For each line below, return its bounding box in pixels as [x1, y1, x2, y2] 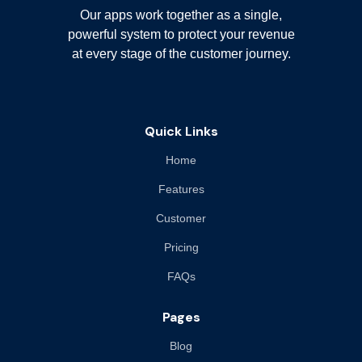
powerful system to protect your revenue [67, 27, 295, 41]
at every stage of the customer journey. [71, 46, 291, 61]
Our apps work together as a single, [80, 7, 282, 22]
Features [158, 182, 204, 196]
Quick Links [144, 122, 218, 140]
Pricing [163, 240, 199, 254]
